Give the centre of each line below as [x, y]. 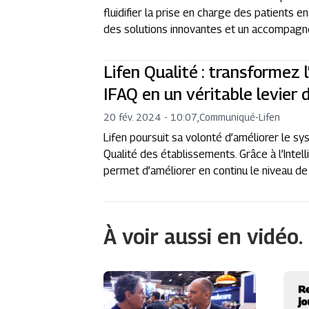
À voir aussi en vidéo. [203, 237]
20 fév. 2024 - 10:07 [151, 117]
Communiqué [228, 117]
